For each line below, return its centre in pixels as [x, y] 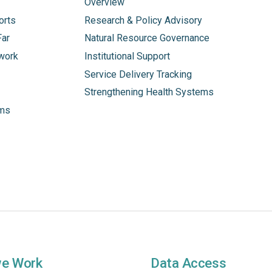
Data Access [189, 263]
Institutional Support [127, 56]
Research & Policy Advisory [143, 20]
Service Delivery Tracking [138, 74]
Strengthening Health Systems [149, 92]
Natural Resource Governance [147, 38]
